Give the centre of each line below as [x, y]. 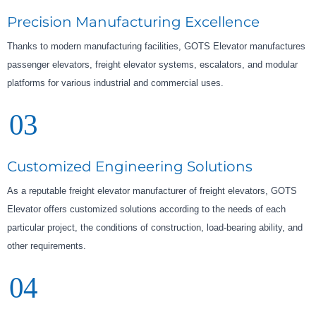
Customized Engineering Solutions [130, 167]
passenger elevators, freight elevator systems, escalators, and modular [152, 65]
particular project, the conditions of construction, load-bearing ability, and [155, 228]
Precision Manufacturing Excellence [133, 22]
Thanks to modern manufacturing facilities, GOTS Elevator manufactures [156, 47]
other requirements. [47, 246]
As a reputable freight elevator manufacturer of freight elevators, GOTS [152, 191]
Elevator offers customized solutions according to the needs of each [146, 209]
